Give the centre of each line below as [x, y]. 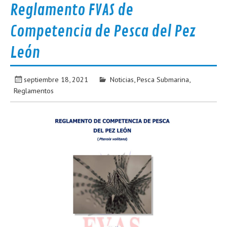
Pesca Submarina [163, 79]
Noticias [122, 79]
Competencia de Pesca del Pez [103, 32]
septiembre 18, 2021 [56, 79]
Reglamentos [34, 90]
